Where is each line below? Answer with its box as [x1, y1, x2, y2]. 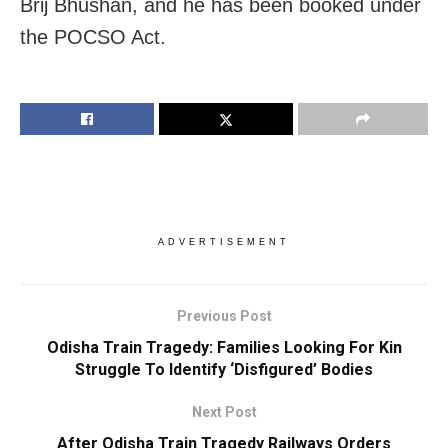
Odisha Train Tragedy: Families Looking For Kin [46, 337, 402, 357]
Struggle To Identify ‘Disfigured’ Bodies [75, 359, 373, 379]
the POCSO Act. [20, 25, 166, 48]
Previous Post [176, 307, 272, 324]
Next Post [191, 403, 257, 420]
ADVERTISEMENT [158, 236, 290, 247]
